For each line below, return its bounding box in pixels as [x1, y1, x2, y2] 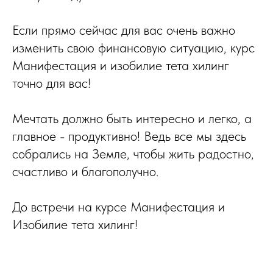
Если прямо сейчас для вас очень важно [12, 22, 235, 38]
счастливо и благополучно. [12, 163, 158, 179]
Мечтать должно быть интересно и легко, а [12, 110, 252, 126]
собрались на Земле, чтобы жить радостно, [12, 146, 254, 161]
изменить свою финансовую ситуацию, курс [12, 40, 255, 55]
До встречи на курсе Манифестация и [12, 199, 225, 214]
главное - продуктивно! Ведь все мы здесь [12, 128, 246, 144]
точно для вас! [12, 75, 91, 91]
